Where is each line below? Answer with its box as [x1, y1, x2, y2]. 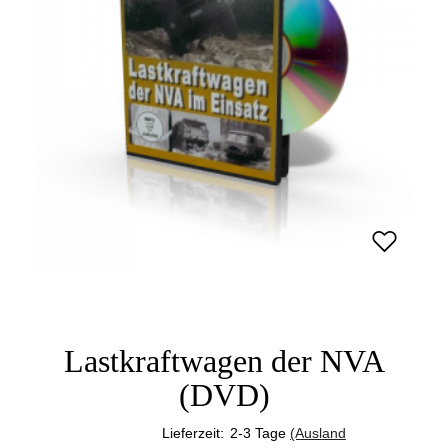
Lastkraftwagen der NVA [63, 343, 385, 379]
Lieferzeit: [162, 425, 224, 441]
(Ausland [290, 425, 346, 441]
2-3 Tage [230, 425, 286, 441]
